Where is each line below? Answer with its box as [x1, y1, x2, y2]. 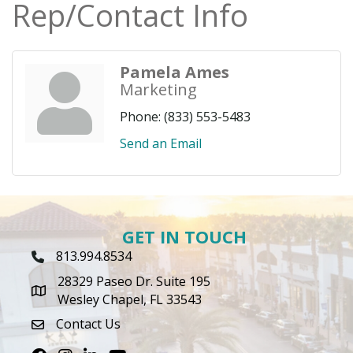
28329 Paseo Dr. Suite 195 [58, 273, 210, 291]
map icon [31, 284, 84, 302]
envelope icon [31, 318, 113, 336]
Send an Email [120, 135, 202, 153]
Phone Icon [31, 250, 98, 268]
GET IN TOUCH [122, 225, 247, 249]
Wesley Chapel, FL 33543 [58, 291, 202, 309]
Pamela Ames [120, 61, 229, 84]
